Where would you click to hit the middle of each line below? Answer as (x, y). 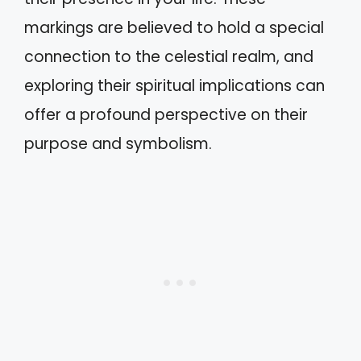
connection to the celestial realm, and (169, 57)
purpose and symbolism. (118, 144)
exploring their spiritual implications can (174, 86)
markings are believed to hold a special (174, 28)
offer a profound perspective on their (166, 115)
